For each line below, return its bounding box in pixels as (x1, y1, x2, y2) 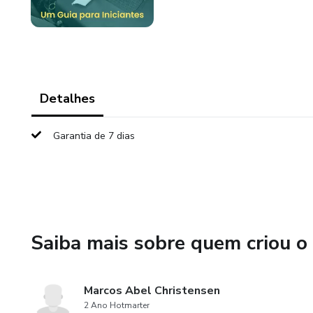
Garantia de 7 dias (53, 129, 135, 143)
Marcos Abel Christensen (84, 283, 220, 298)
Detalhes (40, 90, 95, 107)
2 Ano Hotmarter (84, 300, 150, 311)
